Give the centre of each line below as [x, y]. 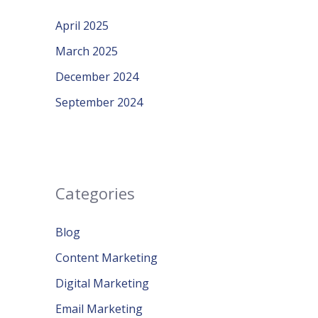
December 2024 [97, 77]
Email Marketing [99, 309]
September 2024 [99, 102]
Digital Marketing [102, 283]
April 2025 [82, 26]
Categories [95, 193]
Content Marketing [106, 258]
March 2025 [87, 51]
